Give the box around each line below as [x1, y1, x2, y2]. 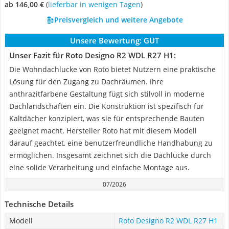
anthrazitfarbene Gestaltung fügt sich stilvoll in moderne [9, 89, 204, 99]
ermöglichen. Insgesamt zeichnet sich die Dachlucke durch [9, 150, 211, 160]
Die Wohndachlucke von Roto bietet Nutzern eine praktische [9, 64, 216, 74]
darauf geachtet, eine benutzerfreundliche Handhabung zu [9, 138, 213, 148]
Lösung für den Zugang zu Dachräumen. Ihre [9, 77, 164, 86]
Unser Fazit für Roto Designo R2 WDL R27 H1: [9, 50, 176, 60]
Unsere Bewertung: [70, 35, 142, 45]
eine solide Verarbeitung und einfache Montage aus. [9, 163, 190, 172]
